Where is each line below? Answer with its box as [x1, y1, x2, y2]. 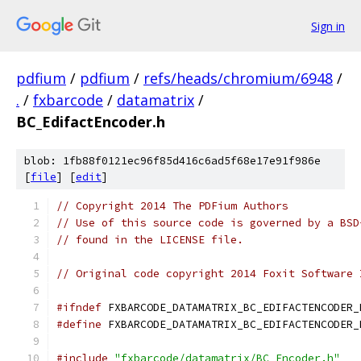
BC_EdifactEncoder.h [16, 112, 165, 131]
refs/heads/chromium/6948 [143, 68, 333, 88]
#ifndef [56, 301, 102, 314]
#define [56, 317, 102, 331]
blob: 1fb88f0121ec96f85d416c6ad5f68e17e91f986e [24, 154, 321, 168]
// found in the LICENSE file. [56, 233, 243, 247]
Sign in [311, 18, 345, 34]
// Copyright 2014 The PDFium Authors [56, 199, 288, 213]
